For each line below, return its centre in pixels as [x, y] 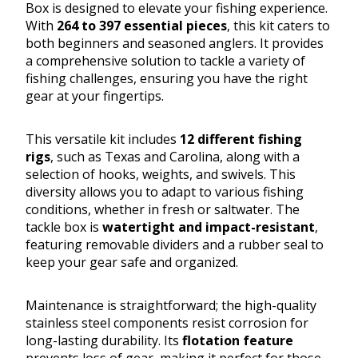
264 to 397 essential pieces [142, 26]
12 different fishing [241, 139]
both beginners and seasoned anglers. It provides [175, 44]
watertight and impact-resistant [209, 227]
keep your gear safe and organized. [132, 263]
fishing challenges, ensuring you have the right [167, 79]
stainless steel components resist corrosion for [167, 323]
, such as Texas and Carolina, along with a [175, 157]
